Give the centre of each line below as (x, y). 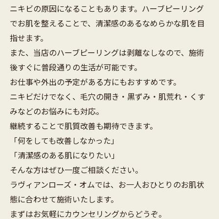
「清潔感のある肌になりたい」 (65, 155)
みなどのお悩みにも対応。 (57, 111)
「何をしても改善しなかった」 (64, 140)
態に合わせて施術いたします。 (64, 199)
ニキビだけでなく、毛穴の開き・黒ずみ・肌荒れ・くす (108, 96)
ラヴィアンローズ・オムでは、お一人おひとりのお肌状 (107, 184)
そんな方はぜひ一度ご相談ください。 (76, 169)
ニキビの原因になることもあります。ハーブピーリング (107, 8)
